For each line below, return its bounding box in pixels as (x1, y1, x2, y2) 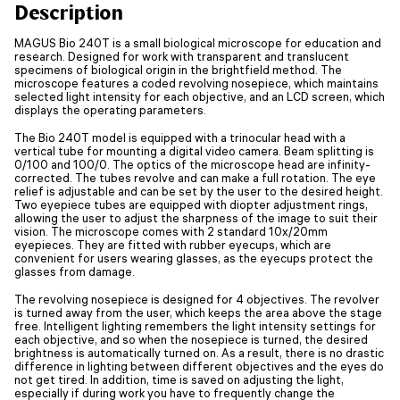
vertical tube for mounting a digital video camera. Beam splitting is (14, 143, 374, 158)
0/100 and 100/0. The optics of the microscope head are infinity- (14, 156, 371, 171)
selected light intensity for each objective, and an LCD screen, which (14, 88, 385, 104)
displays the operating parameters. (14, 102, 206, 117)
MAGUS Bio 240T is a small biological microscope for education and (14, 35, 381, 50)
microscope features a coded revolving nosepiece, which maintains (14, 75, 379, 90)
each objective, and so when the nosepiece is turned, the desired (14, 331, 368, 346)
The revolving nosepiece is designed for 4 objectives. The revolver (14, 291, 379, 306)
